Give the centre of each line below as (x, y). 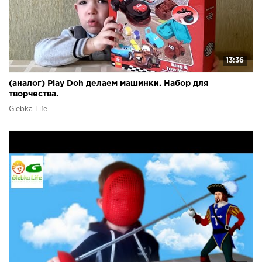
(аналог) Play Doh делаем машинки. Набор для (109, 83)
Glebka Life (28, 109)
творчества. (34, 94)
